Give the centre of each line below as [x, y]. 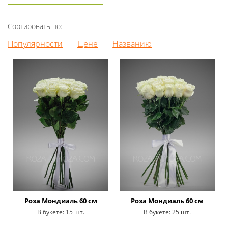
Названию [132, 44]
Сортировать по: [35, 26]
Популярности [35, 44]
